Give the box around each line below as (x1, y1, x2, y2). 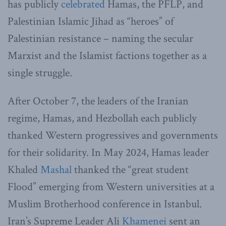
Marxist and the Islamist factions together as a (8, 48, 207, 63)
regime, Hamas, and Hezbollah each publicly (8, 110, 197, 126)
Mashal (40, 162, 72, 177)
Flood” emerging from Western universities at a (8, 179, 214, 194)
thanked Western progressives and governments (8, 128, 218, 143)
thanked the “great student (72, 162, 189, 177)
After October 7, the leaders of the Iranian (8, 93, 189, 108)
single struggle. (8, 65, 72, 80)
